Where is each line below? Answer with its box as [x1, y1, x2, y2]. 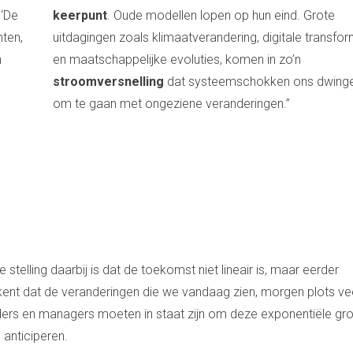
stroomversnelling [53, 74, 165, 89]
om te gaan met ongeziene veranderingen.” [53, 96, 291, 111]
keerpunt [53, 8, 108, 23]
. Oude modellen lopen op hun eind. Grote [107, 8, 336, 23]
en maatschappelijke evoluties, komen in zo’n [53, 52, 302, 67]
